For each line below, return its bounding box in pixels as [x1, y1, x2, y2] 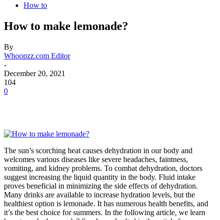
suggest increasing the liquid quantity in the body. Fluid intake [4, 172, 195, 181]
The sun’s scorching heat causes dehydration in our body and [4, 146, 192, 155]
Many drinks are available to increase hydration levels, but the [4, 190, 195, 199]
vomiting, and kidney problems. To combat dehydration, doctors [4, 164, 202, 172]
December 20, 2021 [4, 69, 65, 78]
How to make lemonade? [4, 19, 128, 32]
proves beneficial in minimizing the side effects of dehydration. [4, 181, 198, 190]
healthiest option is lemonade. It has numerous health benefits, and [4, 199, 208, 208]
